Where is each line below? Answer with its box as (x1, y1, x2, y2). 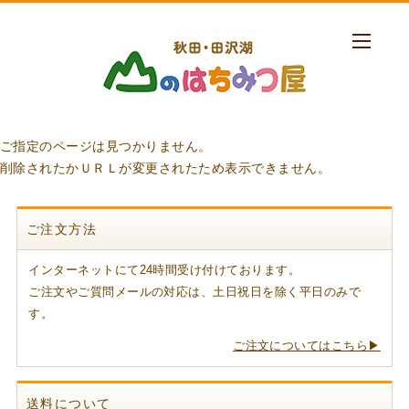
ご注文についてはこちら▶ (233, 338, 381, 352)
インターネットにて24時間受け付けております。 (28, 263, 301, 278)
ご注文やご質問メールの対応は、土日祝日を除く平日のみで (28, 285, 362, 299)
